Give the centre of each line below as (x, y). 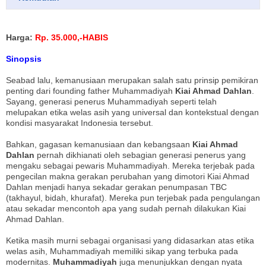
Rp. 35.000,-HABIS (70, 37)
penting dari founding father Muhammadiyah (91, 91)
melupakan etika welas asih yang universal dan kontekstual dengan (132, 112)
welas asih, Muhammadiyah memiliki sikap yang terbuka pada (122, 251)
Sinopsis (24, 58)
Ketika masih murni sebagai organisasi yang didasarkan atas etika (130, 240)
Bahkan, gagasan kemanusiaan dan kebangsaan (99, 144)
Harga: (19, 37)
